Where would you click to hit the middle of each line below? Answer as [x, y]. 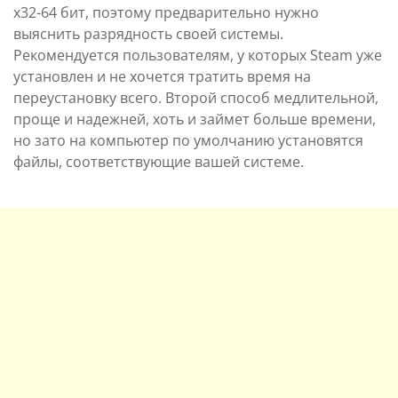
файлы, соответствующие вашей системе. [159, 161]
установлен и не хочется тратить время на [162, 76]
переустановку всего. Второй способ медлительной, [196, 97]
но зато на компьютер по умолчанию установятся [188, 140]
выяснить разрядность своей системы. [148, 33]
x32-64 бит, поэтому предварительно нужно [166, 12]
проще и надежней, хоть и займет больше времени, [195, 119]
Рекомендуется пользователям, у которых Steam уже [198, 55]
